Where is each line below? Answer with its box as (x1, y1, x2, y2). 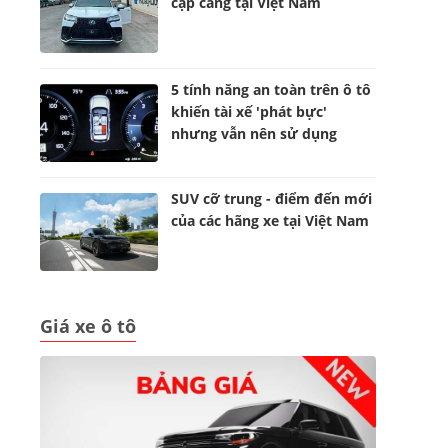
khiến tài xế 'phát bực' (171, 102, 328, 121)
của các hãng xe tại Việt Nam (171, 211, 370, 230)
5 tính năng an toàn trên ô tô (171, 80, 372, 99)
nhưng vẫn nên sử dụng (171, 124, 338, 143)
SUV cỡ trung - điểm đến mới (171, 189, 373, 208)
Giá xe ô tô (40, 314, 136, 338)
